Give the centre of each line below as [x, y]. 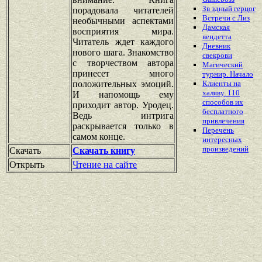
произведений [225, 149]
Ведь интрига [123, 115]
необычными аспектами [123, 20]
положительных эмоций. [123, 84]
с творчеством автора [123, 63]
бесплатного [223, 112]
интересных [222, 140]
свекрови [217, 56]
